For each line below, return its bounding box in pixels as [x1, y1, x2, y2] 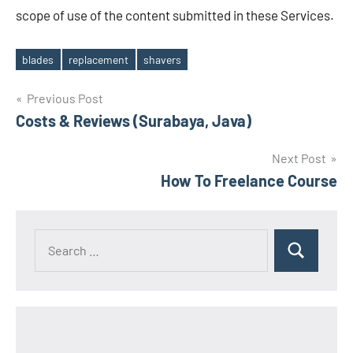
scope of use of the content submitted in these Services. [16, 7, 334, 24]
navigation [15, 119, 119, 147]
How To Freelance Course [161, 171, 337, 191]
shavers [143, 52, 181, 66]
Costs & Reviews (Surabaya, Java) [16, 111, 251, 131]
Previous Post [27, 91, 103, 106]
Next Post [272, 150, 326, 166]
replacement [69, 52, 129, 66]
